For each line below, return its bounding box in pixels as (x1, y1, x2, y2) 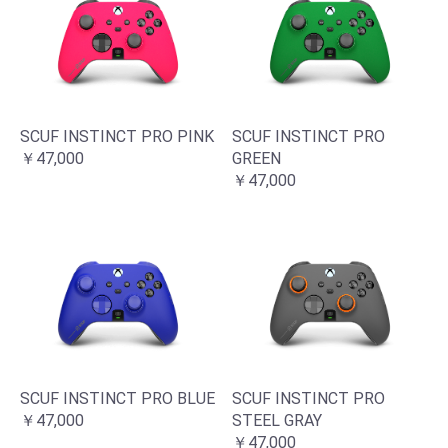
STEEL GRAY (232, 411, 322, 431)
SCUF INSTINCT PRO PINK (20, 127, 214, 147)
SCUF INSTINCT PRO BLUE (20, 389, 215, 409)
